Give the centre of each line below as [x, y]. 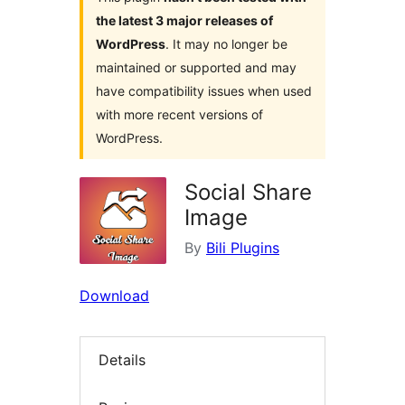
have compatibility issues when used [204, 91]
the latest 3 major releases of [184, 21]
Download [114, 296]
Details [122, 360]
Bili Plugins [243, 248]
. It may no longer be [226, 44]
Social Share [248, 193]
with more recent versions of [179, 115]
